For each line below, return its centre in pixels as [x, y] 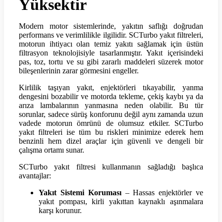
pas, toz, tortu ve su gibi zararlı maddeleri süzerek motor [111, 61]
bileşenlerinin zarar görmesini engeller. [79, 70]
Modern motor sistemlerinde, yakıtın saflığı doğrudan [111, 26]
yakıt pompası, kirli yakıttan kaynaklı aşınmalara [121, 201]
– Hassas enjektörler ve [162, 192]
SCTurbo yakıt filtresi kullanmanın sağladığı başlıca [111, 166]
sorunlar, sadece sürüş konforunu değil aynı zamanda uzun [111, 114]
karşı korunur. [60, 210]
